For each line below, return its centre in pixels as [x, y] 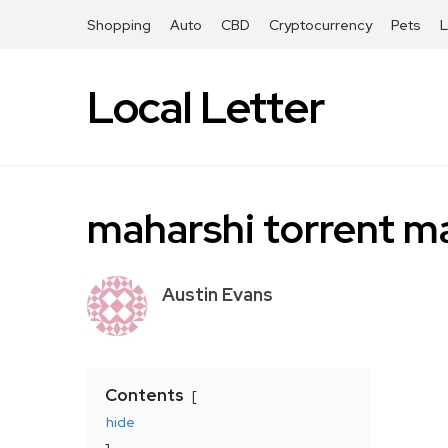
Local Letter [205, 106]
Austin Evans [217, 294]
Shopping [119, 25]
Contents [144, 395]
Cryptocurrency [320, 25]
